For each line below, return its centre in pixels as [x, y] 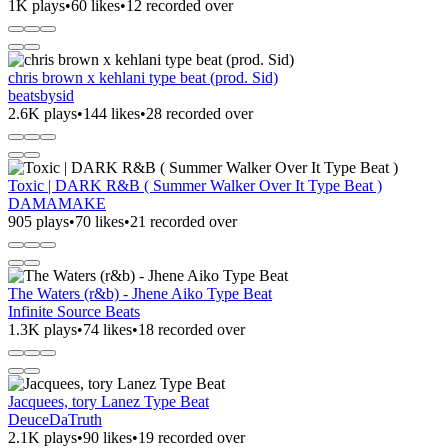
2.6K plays [42, 113]
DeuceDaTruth [55, 419]
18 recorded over [191, 329]
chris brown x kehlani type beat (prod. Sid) [143, 77]
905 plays [38, 221]
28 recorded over [199, 113]
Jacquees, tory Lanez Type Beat [108, 401]
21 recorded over [183, 221]
